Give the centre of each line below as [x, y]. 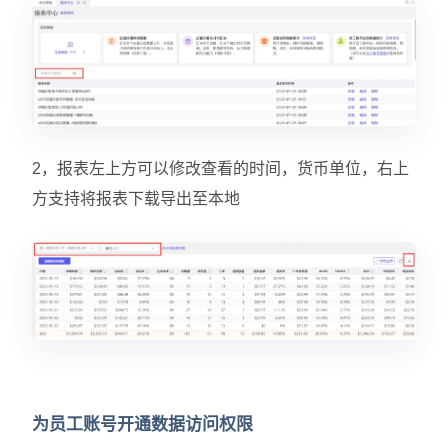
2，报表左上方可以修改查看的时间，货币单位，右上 [220, 169]
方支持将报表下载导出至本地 [136, 199]
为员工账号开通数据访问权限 [142, 425]
